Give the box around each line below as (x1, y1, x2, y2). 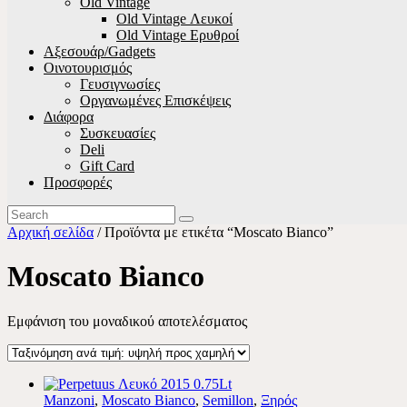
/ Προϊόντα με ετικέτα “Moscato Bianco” (94, 224, 333, 240)
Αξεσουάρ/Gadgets (44, 44, 155, 59)
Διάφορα (44, 109, 94, 124)
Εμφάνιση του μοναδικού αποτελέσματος (7, 313, 247, 329)
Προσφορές (44, 174, 112, 190)
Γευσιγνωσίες (80, 76, 160, 92)
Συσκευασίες (80, 125, 155, 141)
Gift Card (80, 158, 134, 174)
